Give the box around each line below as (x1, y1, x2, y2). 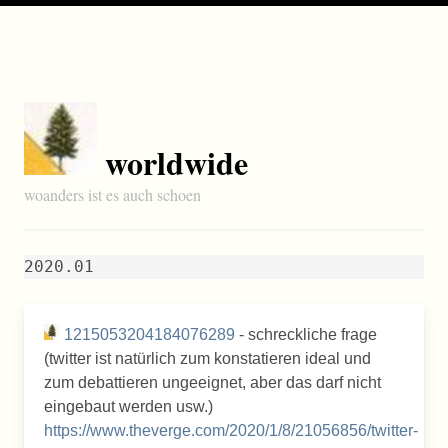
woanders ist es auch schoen (24, 184, 201, 205)
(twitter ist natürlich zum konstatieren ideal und (44, 350, 371, 367)
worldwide (105, 139, 248, 186)
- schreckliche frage (235, 326, 377, 343)
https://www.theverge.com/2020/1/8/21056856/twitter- (44, 422, 418, 439)
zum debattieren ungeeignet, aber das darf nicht (44, 374, 381, 391)
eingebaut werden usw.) (44, 398, 213, 415)
